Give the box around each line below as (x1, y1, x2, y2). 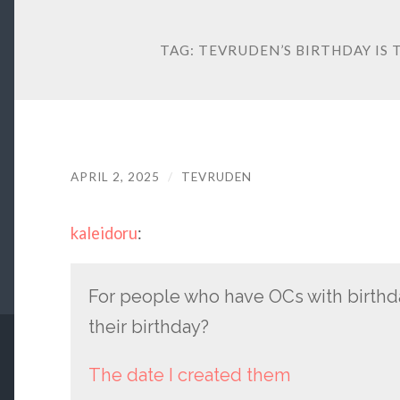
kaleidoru (70, 222, 137, 243)
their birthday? (87, 316, 209, 338)
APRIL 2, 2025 (70, 170, 160, 185)
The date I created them (87, 364, 290, 387)
